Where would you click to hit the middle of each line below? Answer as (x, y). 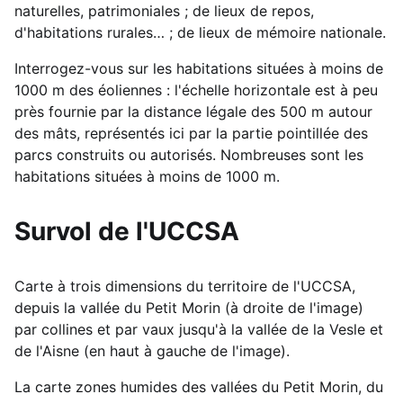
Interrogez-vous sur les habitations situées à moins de (199, 68)
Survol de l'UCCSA (127, 231)
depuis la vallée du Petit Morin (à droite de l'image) (189, 307)
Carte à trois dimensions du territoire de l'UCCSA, (185, 286)
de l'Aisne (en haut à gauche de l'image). (152, 350)
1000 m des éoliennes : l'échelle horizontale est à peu (196, 90)
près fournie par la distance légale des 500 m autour (193, 111)
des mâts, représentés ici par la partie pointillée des (191, 133)
